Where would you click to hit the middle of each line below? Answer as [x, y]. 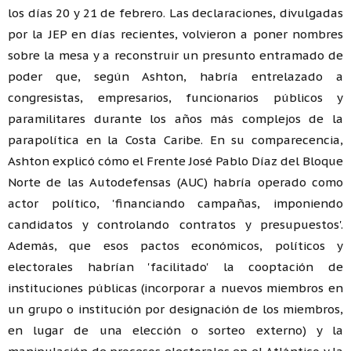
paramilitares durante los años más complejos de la [175, 118]
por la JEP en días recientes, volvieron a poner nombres [175, 34]
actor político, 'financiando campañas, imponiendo [175, 203]
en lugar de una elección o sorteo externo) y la [175, 330]
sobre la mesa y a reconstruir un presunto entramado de [175, 55]
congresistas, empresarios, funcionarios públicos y [175, 97]
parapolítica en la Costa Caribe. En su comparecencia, [175, 139]
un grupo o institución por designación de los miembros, [175, 309]
